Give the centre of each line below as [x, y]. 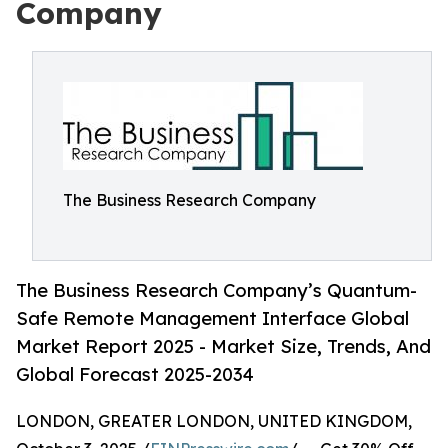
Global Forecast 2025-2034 [135, 374]
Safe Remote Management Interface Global [212, 318]
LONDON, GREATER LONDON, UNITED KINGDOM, [214, 421]
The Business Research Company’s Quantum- [216, 290]
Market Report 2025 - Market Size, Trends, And [223, 346]
